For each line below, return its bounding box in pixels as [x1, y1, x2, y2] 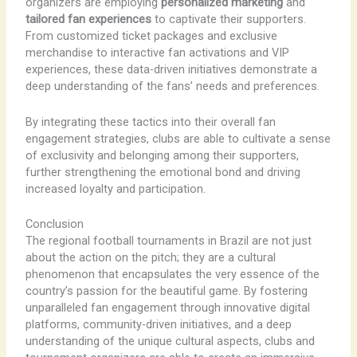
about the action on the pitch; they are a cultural [25, 250, 276, 265]
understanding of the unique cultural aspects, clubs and [25, 334, 315, 349]
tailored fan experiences [25, 12, 151, 27]
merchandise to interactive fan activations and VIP [25, 45, 289, 61]
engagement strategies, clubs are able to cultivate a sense [25, 131, 331, 146]
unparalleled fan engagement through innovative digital [25, 300, 310, 316]
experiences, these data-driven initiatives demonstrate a [25, 62, 317, 77]
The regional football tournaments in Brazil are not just [25, 233, 312, 249]
